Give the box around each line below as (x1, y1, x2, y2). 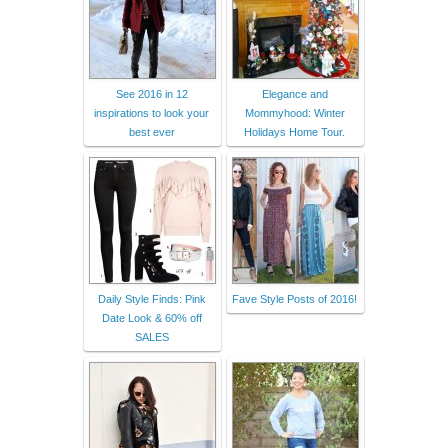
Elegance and (261, 87, 328, 100)
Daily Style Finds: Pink (97, 292, 206, 305)
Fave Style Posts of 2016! (232, 292, 357, 305)
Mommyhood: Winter (244, 106, 345, 119)
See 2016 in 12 (115, 87, 188, 100)
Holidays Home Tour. (244, 125, 345, 138)
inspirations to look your (94, 106, 209, 119)
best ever (128, 125, 175, 138)
